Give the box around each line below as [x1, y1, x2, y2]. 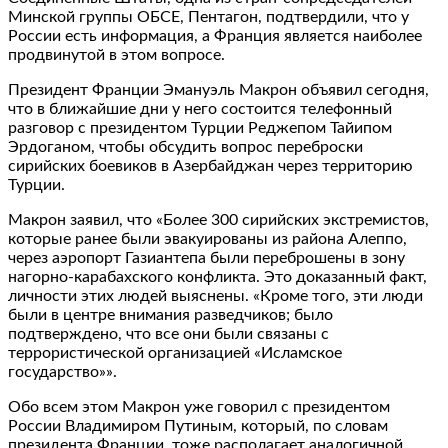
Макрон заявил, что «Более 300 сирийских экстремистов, [8, 211, 429, 228]
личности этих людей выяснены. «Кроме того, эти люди [8, 287, 423, 304]
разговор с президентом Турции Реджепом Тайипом [8, 119, 392, 136]
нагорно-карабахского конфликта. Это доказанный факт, [8, 268, 427, 285]
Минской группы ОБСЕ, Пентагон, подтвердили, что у [8, 8, 409, 25]
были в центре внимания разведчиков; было [8, 306, 333, 323]
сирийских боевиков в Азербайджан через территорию [8, 157, 413, 174]
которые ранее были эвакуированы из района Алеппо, [8, 230, 407, 247]
